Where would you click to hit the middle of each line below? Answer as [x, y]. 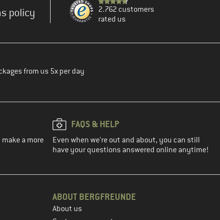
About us [67, 208]
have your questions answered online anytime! [131, 150]
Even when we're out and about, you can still [126, 140]
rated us [112, 19]
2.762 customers [126, 9]
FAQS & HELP [95, 124]
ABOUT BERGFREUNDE [94, 196]
